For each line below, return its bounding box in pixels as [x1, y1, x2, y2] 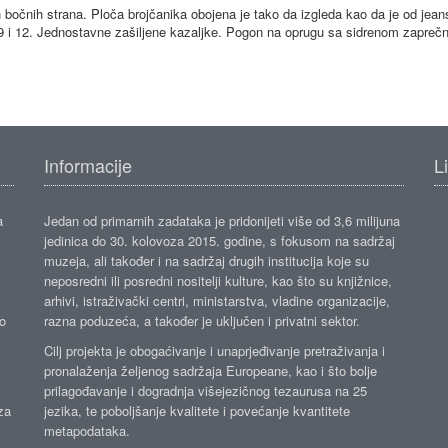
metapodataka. [44, 421, 130, 440]
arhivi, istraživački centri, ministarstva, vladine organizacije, [44, 291, 390, 310]
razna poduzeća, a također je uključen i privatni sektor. [44, 311, 360, 330]
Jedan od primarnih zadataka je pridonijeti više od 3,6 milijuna [44, 211, 400, 230]
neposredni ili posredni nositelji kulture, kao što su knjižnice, [44, 271, 392, 290]
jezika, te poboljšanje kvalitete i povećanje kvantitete [44, 401, 350, 420]
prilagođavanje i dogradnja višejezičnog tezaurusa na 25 [44, 381, 367, 400]
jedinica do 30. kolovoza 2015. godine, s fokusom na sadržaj [44, 231, 395, 250]
